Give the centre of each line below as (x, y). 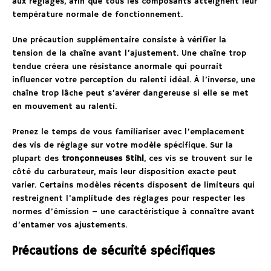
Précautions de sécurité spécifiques (113, 251)
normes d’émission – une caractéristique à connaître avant (133, 211)
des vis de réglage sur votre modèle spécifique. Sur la (122, 145)
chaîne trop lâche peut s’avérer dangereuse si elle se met (130, 93)
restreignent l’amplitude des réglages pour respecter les (129, 198)
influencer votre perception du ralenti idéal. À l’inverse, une (134, 80)
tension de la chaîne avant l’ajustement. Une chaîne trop (129, 53)
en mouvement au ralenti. (64, 106)
